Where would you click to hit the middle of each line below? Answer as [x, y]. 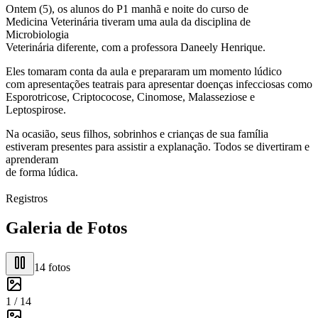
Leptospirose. [36, 109]
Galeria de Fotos [66, 228]
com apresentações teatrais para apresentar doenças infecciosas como [159, 84]
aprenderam [32, 159]
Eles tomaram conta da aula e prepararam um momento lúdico [144, 71]
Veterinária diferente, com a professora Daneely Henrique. [136, 47]
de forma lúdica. [42, 172]
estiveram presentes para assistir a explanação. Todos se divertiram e [158, 146]
